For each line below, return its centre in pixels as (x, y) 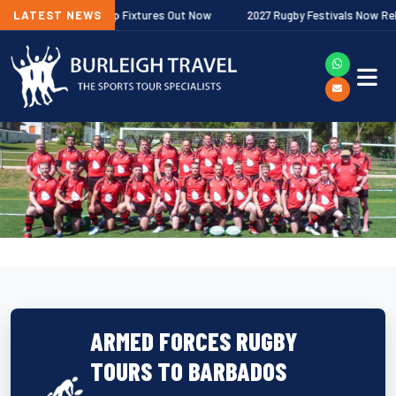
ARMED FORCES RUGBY (193, 340)
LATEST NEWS (57, 15)
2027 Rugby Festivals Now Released (293, 15)
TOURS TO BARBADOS (188, 370)
